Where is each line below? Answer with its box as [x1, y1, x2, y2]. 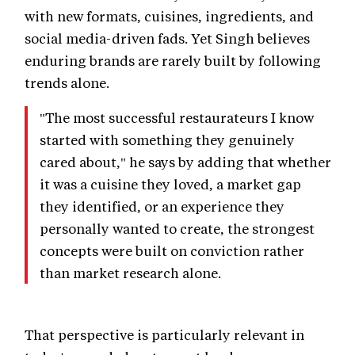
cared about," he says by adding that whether [40, 153, 331, 171]
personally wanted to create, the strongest [40, 219, 315, 238]
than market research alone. [40, 264, 221, 282]
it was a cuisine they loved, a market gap [40, 175, 301, 193]
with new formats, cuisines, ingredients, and [25, 7, 314, 25]
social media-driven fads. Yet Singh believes [25, 29, 310, 48]
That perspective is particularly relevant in [25, 326, 304, 344]
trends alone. [25, 74, 109, 92]
